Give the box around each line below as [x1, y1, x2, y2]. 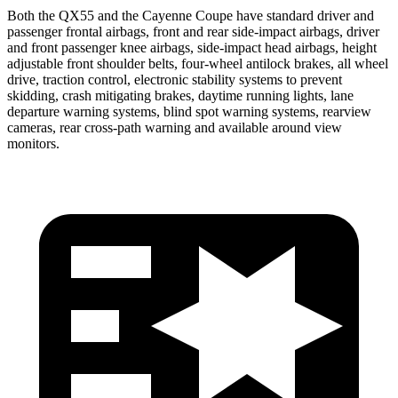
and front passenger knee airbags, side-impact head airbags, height [7, 39, 377, 55]
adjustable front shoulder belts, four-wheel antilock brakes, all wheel [7, 55, 388, 71]
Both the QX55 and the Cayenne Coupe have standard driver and [7, 7, 374, 23]
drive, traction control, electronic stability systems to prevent [7, 71, 342, 87]
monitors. [7, 135, 60, 151]
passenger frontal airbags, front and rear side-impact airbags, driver [7, 23, 379, 39]
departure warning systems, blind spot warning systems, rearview [7, 103, 371, 119]
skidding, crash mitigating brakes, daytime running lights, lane [7, 87, 354, 103]
